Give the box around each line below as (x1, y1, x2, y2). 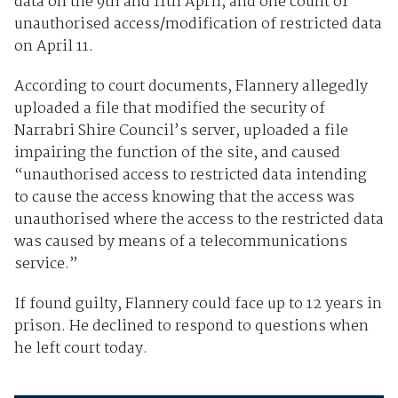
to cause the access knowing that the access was (13, 185, 354, 210)
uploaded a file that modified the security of (13, 96, 325, 121)
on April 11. (13, 34, 97, 59)
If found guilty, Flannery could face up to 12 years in (13, 291, 382, 316)
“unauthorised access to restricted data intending (13, 163, 367, 187)
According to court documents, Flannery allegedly (13, 74, 368, 99)
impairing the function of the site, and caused (13, 140, 340, 165)
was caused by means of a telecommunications (13, 229, 347, 254)
